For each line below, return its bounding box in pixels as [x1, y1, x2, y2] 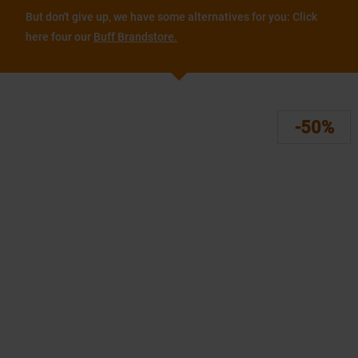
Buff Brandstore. [93, 30, 177, 43]
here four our [26, 30, 93, 43]
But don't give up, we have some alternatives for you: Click [26, 10, 317, 23]
